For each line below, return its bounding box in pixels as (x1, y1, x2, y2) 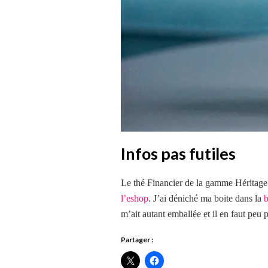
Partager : (121, 235, 153, 244)
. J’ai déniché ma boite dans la (148, 193, 264, 203)
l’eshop (121, 193, 148, 203)
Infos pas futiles (121, 144, 236, 163)
